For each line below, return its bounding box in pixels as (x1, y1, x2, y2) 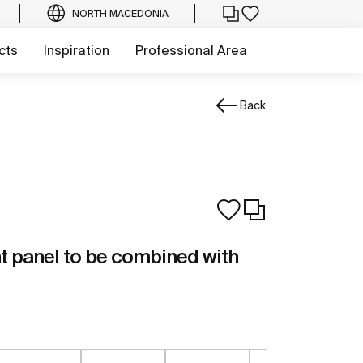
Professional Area (135, 43, 247, 58)
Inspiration (44, 43, 109, 58)
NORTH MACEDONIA (72, 8, 169, 19)
